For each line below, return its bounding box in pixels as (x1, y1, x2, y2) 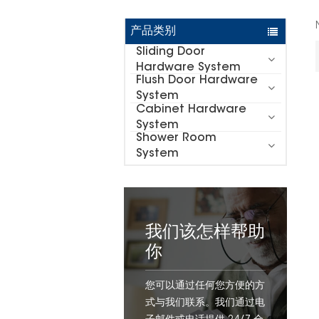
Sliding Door (135, 46, 205, 58)
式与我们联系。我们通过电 (145, 298, 266, 309)
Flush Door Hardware (135, 75, 258, 87)
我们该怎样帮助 (145, 224, 266, 242)
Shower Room (135, 132, 216, 145)
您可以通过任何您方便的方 (145, 281, 266, 292)
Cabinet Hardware (135, 103, 246, 115)
